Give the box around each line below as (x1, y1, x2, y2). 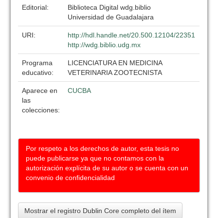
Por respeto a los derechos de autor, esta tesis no (26, 145, 180, 152)
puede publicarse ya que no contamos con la (26, 154, 164, 162)
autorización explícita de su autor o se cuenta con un (26, 164, 189, 172)
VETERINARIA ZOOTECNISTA (68, 69, 163, 76)
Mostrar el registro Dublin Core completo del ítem (24, 207, 177, 215)
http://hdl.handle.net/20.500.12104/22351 (68, 31, 196, 39)
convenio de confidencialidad (26, 174, 115, 182)
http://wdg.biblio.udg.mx (68, 41, 141, 49)
